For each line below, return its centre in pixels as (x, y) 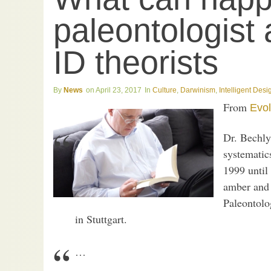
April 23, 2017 (119, 90)
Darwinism (198, 90)
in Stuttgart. (101, 219)
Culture (165, 90)
